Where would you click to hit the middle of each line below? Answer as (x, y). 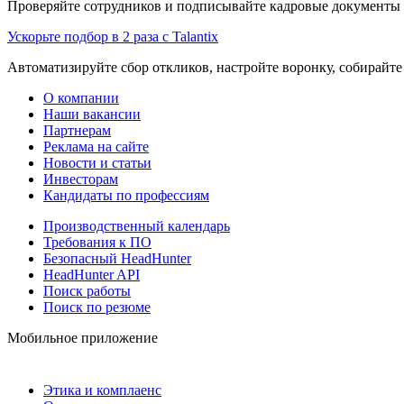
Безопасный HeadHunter (117, 258)
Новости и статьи (97, 162)
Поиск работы (87, 290)
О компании (81, 97)
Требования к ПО (97, 242)
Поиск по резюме (97, 307)
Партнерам (77, 130)
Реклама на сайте (96, 146)
